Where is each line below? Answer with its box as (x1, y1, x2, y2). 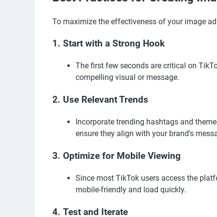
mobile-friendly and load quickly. (76, 185, 186, 194)
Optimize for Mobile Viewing (63, 150, 181, 161)
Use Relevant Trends (63, 94, 148, 105)
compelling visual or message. (76, 72, 179, 82)
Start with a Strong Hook (63, 38, 165, 49)
